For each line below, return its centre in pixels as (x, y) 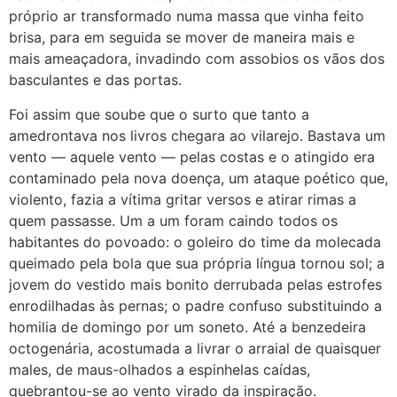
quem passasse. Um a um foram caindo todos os (173, 220)
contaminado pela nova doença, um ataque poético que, (198, 178)
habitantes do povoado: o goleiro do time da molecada (195, 241)
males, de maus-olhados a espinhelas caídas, (160, 369)
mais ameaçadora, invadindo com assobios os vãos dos (197, 59)
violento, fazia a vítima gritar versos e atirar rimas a (183, 199)
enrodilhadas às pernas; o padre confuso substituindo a (195, 305)
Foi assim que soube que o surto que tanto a (159, 114)
